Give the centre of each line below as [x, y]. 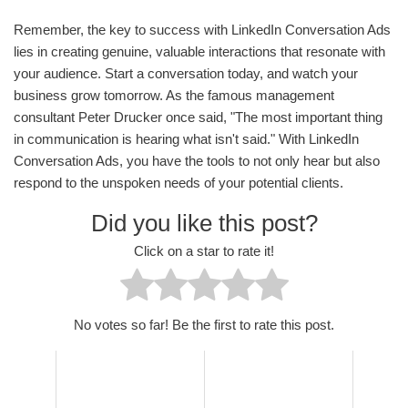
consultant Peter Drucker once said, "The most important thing [198, 117]
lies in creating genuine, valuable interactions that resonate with [199, 52]
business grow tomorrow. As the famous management [174, 96]
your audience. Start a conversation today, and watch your [186, 74]
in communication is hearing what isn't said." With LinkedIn [186, 139]
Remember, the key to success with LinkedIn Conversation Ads [202, 30]
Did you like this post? [204, 224]
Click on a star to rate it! [204, 250]
